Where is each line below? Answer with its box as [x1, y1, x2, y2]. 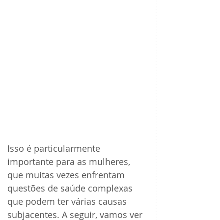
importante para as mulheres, [7, 156, 133, 168]
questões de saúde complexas [7, 182, 135, 194]
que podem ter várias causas [7, 195, 129, 208]
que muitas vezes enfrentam [7, 169, 127, 181]
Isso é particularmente [7, 142, 103, 155]
